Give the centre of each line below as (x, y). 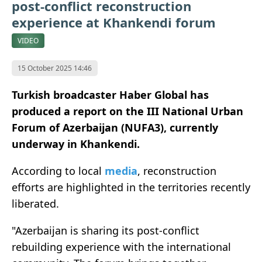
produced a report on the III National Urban (127, 111)
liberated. (35, 204)
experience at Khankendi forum (114, 23)
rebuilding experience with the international (121, 247)
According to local (58, 171)
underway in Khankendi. (76, 144)
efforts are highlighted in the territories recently (131, 187)
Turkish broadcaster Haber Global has (110, 95)
